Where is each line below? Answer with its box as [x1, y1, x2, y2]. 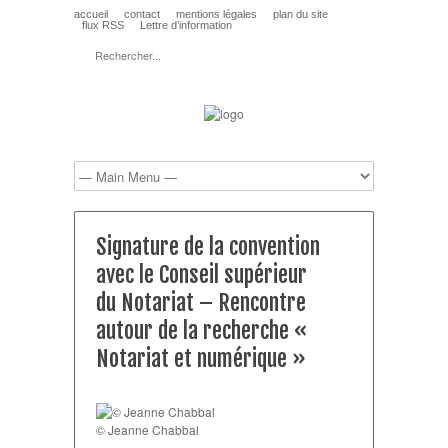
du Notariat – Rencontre [96, 289, 306, 316]
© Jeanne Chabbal [96, 421, 199, 438]
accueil [74, 8, 108, 20]
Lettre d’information [140, 19, 232, 31]
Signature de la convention [96, 233, 320, 260]
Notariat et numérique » [96, 345, 306, 372]
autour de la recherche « [96, 317, 308, 344]
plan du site [273, 8, 328, 20]
